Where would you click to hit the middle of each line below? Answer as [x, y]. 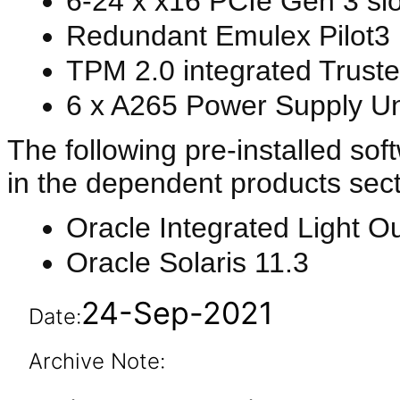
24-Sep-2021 [177, 313]
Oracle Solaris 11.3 [187, 262]
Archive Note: [96, 361]
